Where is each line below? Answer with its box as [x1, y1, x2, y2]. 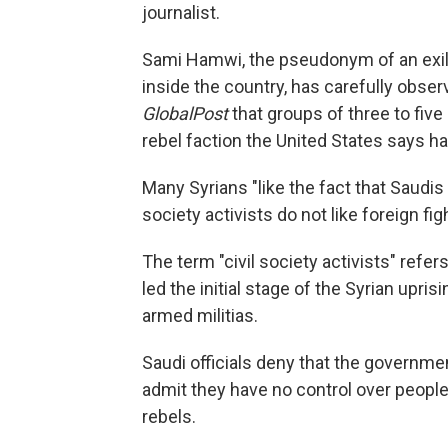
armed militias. [142, 305, 258, 326]
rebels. [142, 406, 196, 427]
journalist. [142, 2, 220, 23]
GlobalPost [142, 103, 228, 124]
